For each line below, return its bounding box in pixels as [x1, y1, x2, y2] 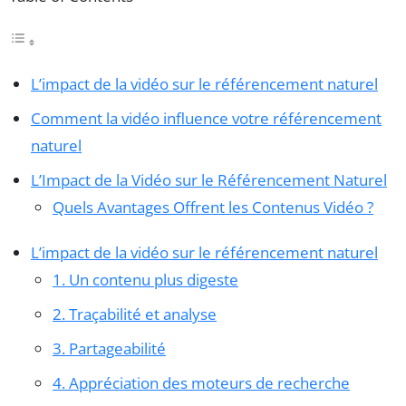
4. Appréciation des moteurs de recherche [53, 372, 350, 393]
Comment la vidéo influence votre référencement [31, 107, 382, 129]
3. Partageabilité [53, 337, 166, 359]
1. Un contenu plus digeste [53, 268, 238, 290]
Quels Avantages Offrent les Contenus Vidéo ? [53, 196, 373, 217]
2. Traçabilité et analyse [53, 303, 217, 324]
